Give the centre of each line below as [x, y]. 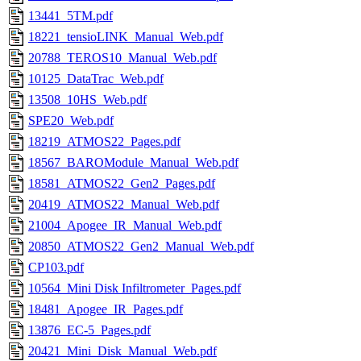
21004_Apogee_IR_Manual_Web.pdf [125, 226]
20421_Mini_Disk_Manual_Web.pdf [122, 351]
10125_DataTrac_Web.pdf [96, 79]
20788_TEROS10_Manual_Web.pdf [122, 58]
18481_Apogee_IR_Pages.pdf [106, 309]
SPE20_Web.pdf [71, 121]
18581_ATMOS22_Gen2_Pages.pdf [122, 184]
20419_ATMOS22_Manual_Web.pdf [124, 205]
